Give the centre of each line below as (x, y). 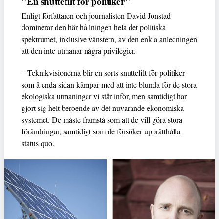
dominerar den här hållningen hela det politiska (94, 27)
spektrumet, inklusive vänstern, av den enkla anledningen (109, 39)
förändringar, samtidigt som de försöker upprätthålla (101, 131)
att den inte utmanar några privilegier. (79, 51)
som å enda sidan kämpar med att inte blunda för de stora (109, 85)
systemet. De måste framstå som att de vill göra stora (102, 120)
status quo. (38, 143)
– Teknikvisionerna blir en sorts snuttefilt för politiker (103, 73)
